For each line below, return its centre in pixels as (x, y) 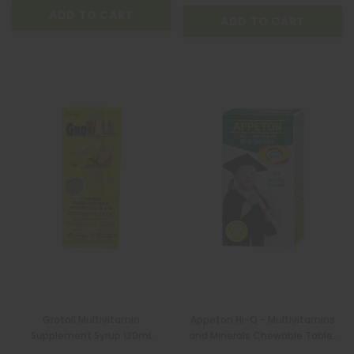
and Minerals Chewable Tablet (263, 335)
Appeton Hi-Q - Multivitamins (263, 319)
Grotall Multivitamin (91, 319)
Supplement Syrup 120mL (91, 335)
